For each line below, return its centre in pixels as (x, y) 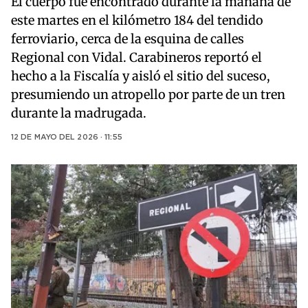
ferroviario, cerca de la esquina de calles (128, 39)
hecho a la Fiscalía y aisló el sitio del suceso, (141, 76)
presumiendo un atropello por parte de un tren (148, 95)
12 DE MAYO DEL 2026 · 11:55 (67, 138)
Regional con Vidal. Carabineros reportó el (136, 58)
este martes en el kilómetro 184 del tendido (137, 21)
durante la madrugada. (79, 113)
